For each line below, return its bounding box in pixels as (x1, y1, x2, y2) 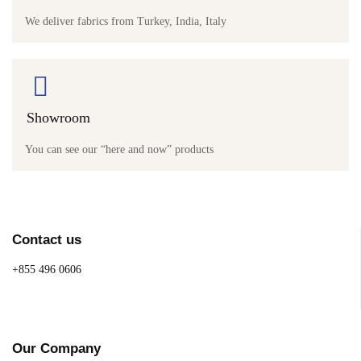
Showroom (27, 110, 90, 126)
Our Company (12, 341, 101, 356)
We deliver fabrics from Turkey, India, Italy (25, 15, 226, 27)
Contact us (12, 232, 81, 247)
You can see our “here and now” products (25, 143, 214, 156)
